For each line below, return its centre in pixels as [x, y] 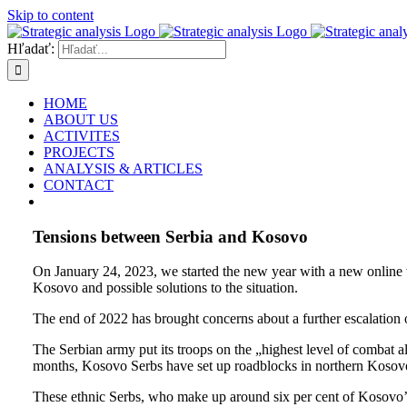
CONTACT [79, 185]
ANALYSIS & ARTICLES [123, 169]
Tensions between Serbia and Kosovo [170, 236]
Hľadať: [31, 49]
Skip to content [50, 15]
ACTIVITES [82, 136]
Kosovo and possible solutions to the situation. [165, 288]
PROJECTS [79, 152]
